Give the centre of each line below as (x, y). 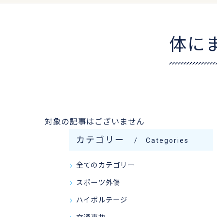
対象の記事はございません (95, 122)
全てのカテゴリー (106, 165)
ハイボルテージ (102, 200)
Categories (168, 140)
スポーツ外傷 (98, 183)
